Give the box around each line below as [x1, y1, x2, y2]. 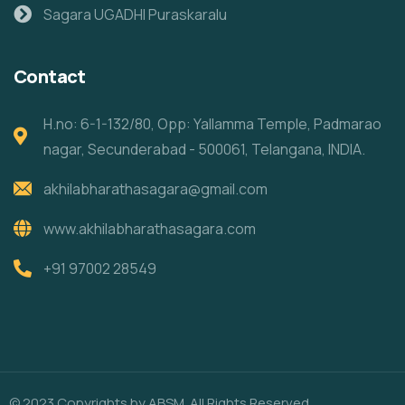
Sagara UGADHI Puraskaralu [43, 4, 227, 24]
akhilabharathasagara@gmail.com [43, 178, 268, 199]
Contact [14, 63, 86, 89]
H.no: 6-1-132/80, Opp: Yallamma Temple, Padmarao [43, 113, 381, 134]
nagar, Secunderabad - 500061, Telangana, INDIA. [43, 138, 365, 159]
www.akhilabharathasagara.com [43, 218, 256, 239]
